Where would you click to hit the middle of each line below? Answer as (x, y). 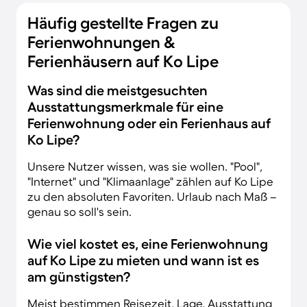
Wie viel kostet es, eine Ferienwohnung (148, 244)
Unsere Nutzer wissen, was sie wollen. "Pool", (145, 166)
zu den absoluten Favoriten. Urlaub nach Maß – (152, 196)
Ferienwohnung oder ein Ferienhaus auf (149, 123)
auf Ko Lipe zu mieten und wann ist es (143, 260)
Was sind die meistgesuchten (118, 90)
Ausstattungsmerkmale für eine (125, 107)
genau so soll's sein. (79, 211)
